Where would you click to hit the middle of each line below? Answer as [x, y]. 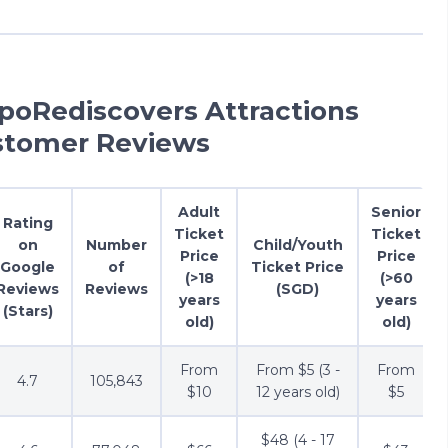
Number [116, 244]
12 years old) [297, 391]
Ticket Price [297, 266]
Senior [396, 211]
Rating [27, 222]
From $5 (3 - [297, 369]
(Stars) [27, 310]
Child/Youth [297, 244]
